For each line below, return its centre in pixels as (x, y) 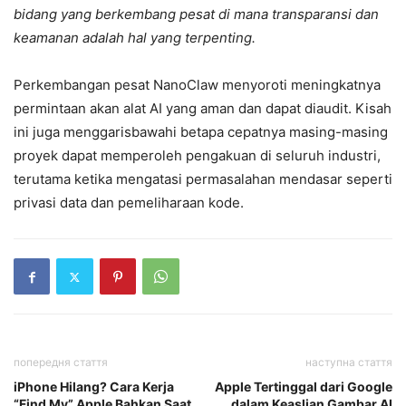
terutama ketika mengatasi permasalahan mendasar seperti (203, 179)
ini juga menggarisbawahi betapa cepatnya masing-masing (201, 132)
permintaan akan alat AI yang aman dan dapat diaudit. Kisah (203, 109)
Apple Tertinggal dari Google (304, 387)
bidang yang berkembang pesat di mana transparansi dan (196, 14)
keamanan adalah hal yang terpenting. (135, 38)
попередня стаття (61, 362)
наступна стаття (349, 362)
